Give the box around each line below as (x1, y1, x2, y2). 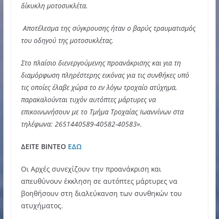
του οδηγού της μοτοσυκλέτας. (21, 35, 114, 45)
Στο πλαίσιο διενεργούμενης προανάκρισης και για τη (21, 58, 181, 67)
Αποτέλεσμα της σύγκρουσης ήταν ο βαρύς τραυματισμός (21, 23, 196, 33)
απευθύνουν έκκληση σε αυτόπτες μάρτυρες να (21, 176, 177, 186)
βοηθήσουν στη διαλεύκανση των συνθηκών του (21, 188, 182, 198)
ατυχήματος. (21, 200, 63, 210)
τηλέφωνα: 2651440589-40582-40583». (21, 119, 142, 129)
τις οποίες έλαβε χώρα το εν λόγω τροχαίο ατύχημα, (21, 82, 177, 92)
